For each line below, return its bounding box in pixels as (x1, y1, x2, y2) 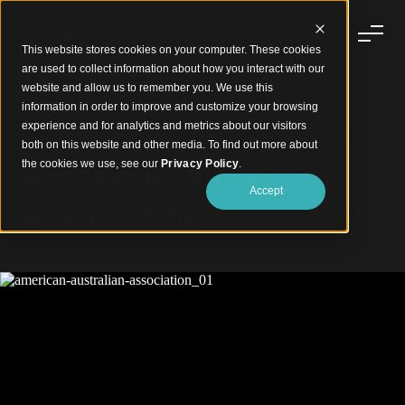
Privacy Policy (161, 157, 240, 170)
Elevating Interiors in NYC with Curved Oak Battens (22, 126, 347, 142)
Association (22, 195, 202, 237)
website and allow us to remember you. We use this (22, 81, 273, 94)
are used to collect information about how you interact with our (22, 62, 325, 75)
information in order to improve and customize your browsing (22, 100, 318, 113)
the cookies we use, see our (22, 157, 161, 170)
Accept (249, 184, 283, 198)
